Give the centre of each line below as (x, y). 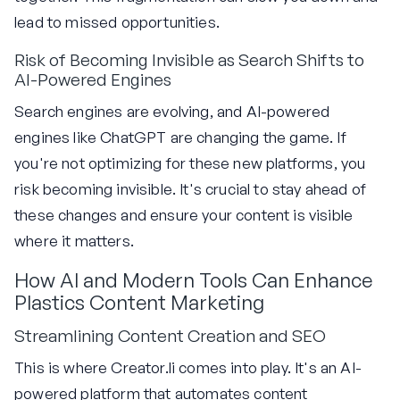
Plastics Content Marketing (139, 301)
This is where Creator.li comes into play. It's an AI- (188, 367)
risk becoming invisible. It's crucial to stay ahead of (191, 188)
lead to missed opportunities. (117, 22)
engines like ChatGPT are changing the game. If (180, 137)
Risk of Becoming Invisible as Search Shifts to (189, 60)
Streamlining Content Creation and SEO (170, 336)
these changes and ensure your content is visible (184, 214)
